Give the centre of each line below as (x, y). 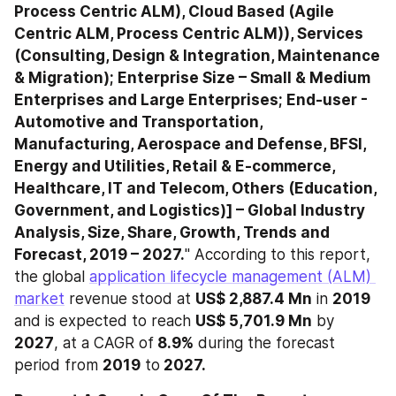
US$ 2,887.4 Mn (254, 298)
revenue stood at (130, 298)
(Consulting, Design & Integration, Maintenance (197, 55)
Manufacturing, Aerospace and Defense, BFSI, (190, 144)
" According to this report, (278, 254)
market (39, 298)
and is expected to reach (105, 320)
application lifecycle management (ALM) (230, 276)
